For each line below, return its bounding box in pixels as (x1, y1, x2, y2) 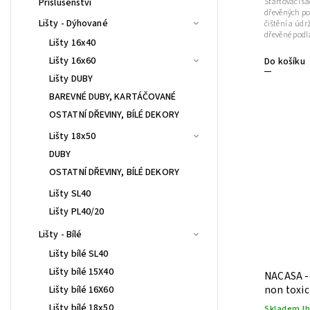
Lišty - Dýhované (39, 16, 108, 30)
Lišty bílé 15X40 (49, 264, 113, 279)
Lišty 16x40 (49, 35, 96, 50)
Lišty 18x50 (49, 129, 96, 143)
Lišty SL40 (49, 186, 91, 201)
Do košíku (264, 54, 305, 69)
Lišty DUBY (49, 71, 93, 86)
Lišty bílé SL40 (49, 246, 109, 261)
